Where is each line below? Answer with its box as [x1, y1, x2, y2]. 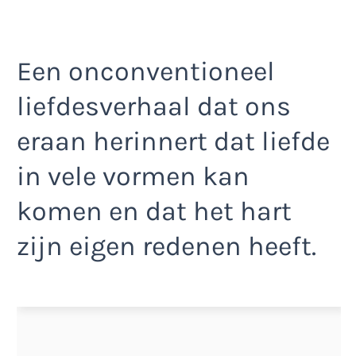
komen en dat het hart [17, 195, 292, 227]
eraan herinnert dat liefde [17, 125, 330, 157]
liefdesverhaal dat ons [17, 90, 291, 122]
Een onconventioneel [17, 55, 275, 87]
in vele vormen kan [17, 160, 250, 192]
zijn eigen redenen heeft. [17, 230, 316, 262]
